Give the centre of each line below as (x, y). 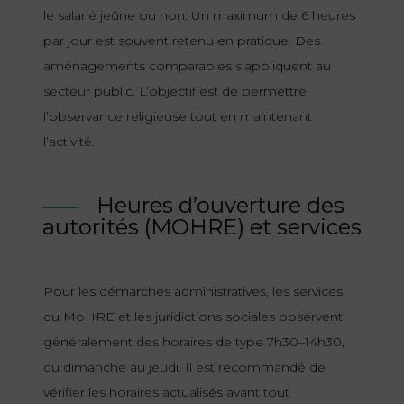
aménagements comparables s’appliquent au (187, 66)
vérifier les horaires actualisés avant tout (166, 393)
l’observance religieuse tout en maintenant (178, 117)
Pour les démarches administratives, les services (193, 292)
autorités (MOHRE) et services (202, 227)
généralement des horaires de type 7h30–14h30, (194, 342)
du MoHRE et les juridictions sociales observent (193, 317)
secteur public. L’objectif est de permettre (175, 92)
